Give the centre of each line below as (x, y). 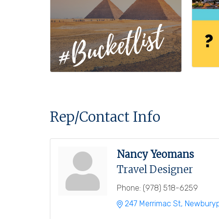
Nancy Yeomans (155, 154)
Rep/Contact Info (105, 117)
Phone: (129, 188)
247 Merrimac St (153, 203)
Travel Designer (155, 169)
